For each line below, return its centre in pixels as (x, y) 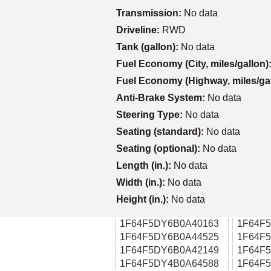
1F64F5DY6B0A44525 (169, 237)
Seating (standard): (161, 132)
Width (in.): (142, 182)
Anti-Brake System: (162, 98)
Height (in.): (144, 199)
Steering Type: (151, 115)
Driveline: (139, 30)
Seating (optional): (159, 149)
